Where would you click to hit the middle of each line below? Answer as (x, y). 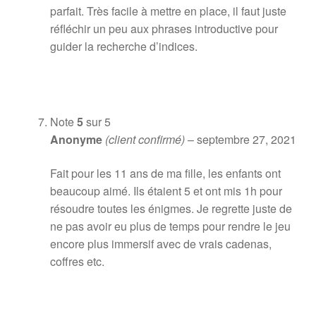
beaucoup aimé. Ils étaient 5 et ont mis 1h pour (166, 190)
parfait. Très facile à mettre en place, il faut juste (168, 11)
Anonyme (77, 140)
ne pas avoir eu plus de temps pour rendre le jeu (170, 226)
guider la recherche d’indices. (123, 46)
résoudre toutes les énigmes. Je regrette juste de (171, 208)
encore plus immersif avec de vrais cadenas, (160, 243)
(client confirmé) (145, 140)
